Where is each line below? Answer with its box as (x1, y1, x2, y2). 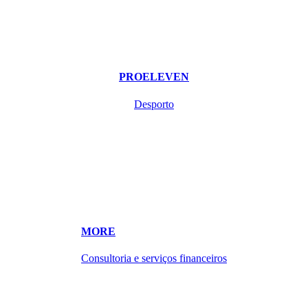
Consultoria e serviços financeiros (81, 252, 227, 265)
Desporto (134, 98, 174, 110)
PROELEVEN (119, 71, 189, 83)
